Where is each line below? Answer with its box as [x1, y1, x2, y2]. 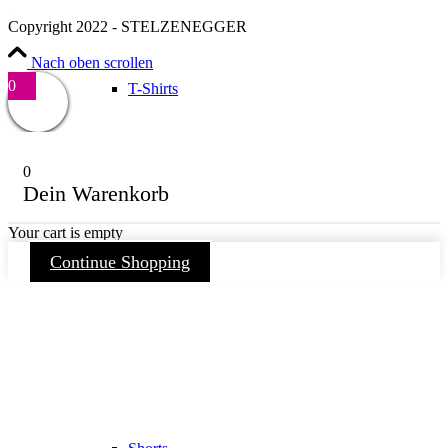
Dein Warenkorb [23, 180, 169, 206]
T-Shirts [128, 80, 178, 98]
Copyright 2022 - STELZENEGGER [8, 17, 247, 35]
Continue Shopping [50, 251, 190, 272]
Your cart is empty [8, 223, 123, 241]
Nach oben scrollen [31, 53, 153, 71]
